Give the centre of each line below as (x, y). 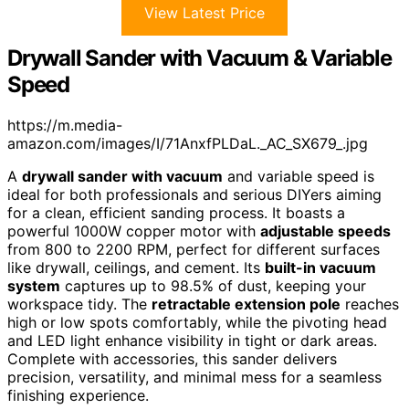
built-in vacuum (320, 267)
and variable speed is (299, 176)
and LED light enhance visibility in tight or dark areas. (192, 340)
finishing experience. (78, 395)
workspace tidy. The (79, 304)
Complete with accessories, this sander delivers (172, 358)
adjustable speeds (325, 231)
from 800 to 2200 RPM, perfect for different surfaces (194, 249)
